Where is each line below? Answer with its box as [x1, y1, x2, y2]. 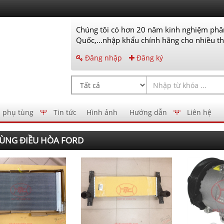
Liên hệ [187, 107, 211, 117]
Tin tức [53, 107, 76, 117]
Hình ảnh [86, 107, 117, 117]
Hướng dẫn [129, 107, 167, 117]
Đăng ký [134, 53, 163, 62]
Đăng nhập [82, 53, 122, 62]
